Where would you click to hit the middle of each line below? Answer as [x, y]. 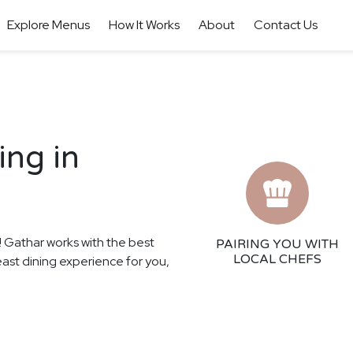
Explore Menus [48, 25]
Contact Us [285, 25]
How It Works [144, 25]
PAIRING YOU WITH [277, 244]
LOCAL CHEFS [277, 259]
